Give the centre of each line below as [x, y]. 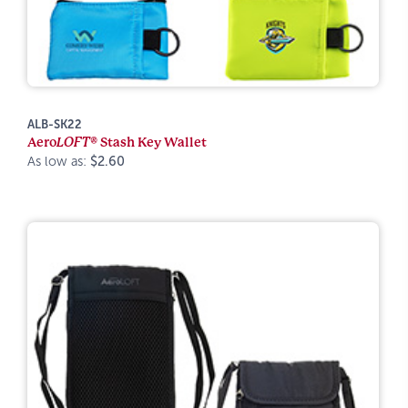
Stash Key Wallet [152, 142]
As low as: [59, 161]
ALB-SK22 [55, 124]
